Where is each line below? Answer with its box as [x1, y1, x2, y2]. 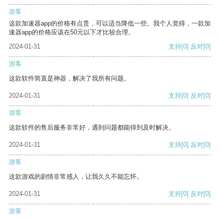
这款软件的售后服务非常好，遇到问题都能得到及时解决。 [9, 124, 175, 132]
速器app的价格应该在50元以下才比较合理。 [9, 28, 135, 36]
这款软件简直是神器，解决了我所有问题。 [9, 75, 130, 82]
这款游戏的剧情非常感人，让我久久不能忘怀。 [9, 173, 143, 181]
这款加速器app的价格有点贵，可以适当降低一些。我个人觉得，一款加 [9, 20, 211, 27]
